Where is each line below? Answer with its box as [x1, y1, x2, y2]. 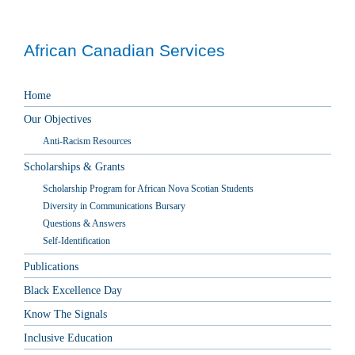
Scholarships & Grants [24, 160, 124, 173]
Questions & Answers [43, 217, 126, 229]
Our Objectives [24, 113, 91, 125]
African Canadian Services [24, 40, 225, 59]
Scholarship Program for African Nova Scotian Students [43, 182, 254, 194]
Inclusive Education [24, 331, 113, 344]
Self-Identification [43, 235, 110, 246]
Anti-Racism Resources [43, 135, 132, 147]
